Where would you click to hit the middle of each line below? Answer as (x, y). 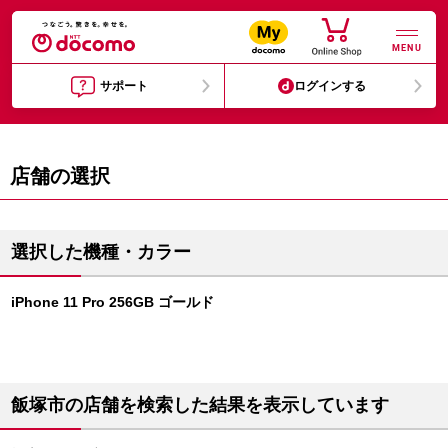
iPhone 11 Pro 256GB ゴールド (112, 302)
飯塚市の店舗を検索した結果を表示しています (200, 405)
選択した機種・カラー (101, 252)
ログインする (330, 86)
